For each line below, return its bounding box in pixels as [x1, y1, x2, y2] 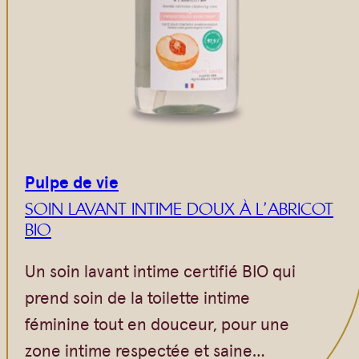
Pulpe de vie [25, 168, 119, 194]
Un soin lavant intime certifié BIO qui [25, 257, 296, 282]
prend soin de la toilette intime [25, 284, 250, 309]
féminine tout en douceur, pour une [25, 310, 289, 335]
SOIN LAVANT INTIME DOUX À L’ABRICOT [25, 198, 333, 219]
